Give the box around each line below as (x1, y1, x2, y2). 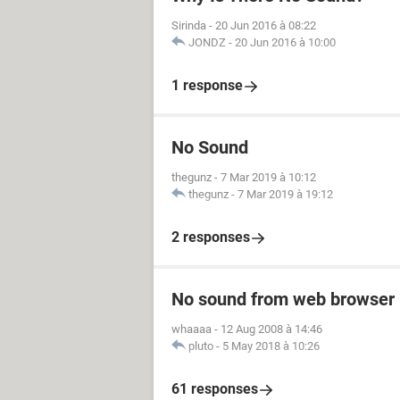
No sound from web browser (171, 288, 395, 310)
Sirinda (171, 19, 206, 32)
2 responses (171, 229, 250, 246)
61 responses (171, 380, 258, 397)
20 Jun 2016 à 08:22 (215, 19, 316, 32)
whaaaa (171, 322, 212, 336)
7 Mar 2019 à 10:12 (221, 171, 316, 184)
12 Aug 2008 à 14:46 (221, 322, 322, 336)
